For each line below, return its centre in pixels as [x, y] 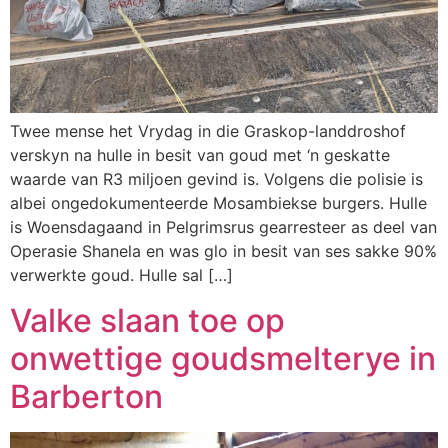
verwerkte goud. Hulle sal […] [121, 275]
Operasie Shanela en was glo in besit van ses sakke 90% [223, 251]
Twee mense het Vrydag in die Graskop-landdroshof [208, 131]
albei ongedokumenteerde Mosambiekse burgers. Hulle [218, 203]
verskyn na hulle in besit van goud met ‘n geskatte [200, 155]
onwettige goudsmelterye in [223, 358]
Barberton [86, 396]
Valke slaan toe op [147, 320]
